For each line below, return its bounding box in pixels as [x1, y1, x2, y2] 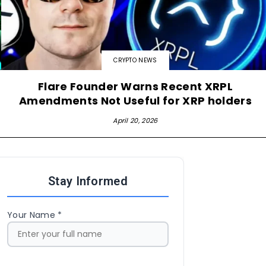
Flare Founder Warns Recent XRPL [38, 78, 233, 94]
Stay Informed [47, 173, 128, 188]
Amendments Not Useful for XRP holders [19, 93, 252, 108]
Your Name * [7, 208, 62, 221]
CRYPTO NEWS [113, 55, 157, 65]
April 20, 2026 [113, 115, 158, 125]
